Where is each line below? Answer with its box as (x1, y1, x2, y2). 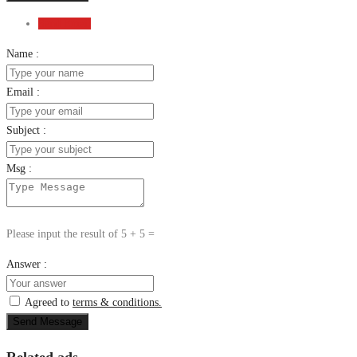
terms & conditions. (73, 296, 162, 308)
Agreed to (25, 296, 73, 308)
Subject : (6, 124, 46, 136)
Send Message (13, 315, 82, 328)
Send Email (38, 17, 91, 29)
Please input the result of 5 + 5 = (6, 227, 155, 240)
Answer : (6, 257, 47, 270)
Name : (6, 47, 39, 60)
